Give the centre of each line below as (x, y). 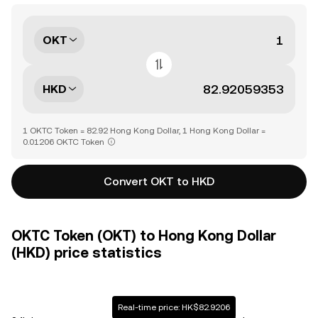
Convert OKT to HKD (159, 181)
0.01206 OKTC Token (64, 142)
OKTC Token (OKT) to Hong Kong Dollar (144, 236)
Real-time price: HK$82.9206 (174, 307)
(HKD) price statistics (87, 253)
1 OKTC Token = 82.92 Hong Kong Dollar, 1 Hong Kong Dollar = (144, 131)
